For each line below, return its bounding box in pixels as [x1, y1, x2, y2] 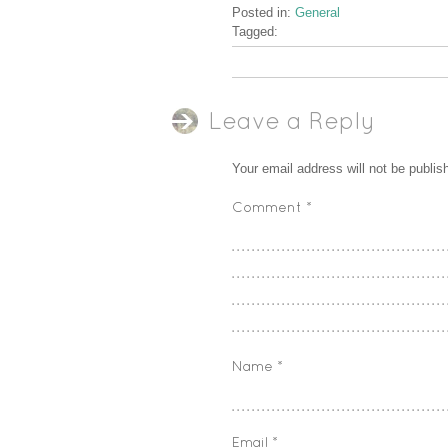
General [295, 5, 340, 21]
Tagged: [232, 24, 278, 40]
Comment [232, 202, 306, 216]
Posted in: [232, 5, 295, 21]
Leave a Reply [208, 112, 375, 135]
